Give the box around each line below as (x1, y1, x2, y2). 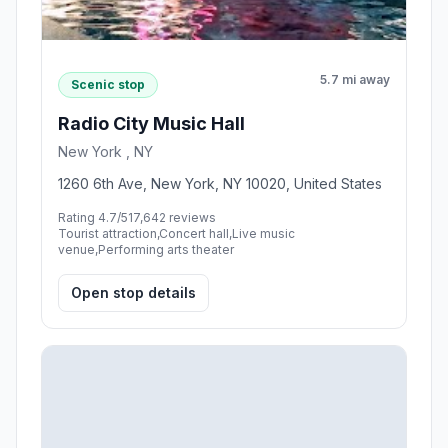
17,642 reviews (128, 209, 216, 225)
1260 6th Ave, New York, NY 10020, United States (58, 174, 382, 192)
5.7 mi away (320, 72, 390, 88)
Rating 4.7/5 (58, 209, 128, 225)
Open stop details (71, 283, 196, 301)
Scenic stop (71, 76, 145, 92)
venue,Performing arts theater (58, 241, 234, 257)
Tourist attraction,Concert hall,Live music (58, 225, 295, 241)
